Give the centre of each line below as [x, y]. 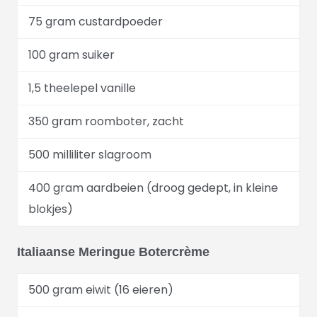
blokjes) [51, 209]
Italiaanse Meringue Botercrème [113, 252]
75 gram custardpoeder [96, 22]
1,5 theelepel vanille [82, 88]
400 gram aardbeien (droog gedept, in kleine [153, 188]
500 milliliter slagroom [91, 155]
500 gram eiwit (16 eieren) [101, 290]
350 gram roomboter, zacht [106, 121]
